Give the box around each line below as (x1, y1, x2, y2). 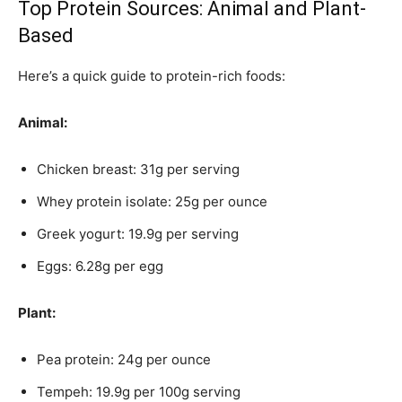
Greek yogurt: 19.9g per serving (37, 225, 239, 242)
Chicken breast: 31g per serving (37, 161, 240, 178)
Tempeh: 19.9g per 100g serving (37, 383, 240, 400)
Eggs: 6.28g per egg (37, 258, 163, 275)
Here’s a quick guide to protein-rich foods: (18, 67, 285, 84)
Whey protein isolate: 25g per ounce (37, 193, 267, 210)
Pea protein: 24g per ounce (37, 351, 211, 368)
